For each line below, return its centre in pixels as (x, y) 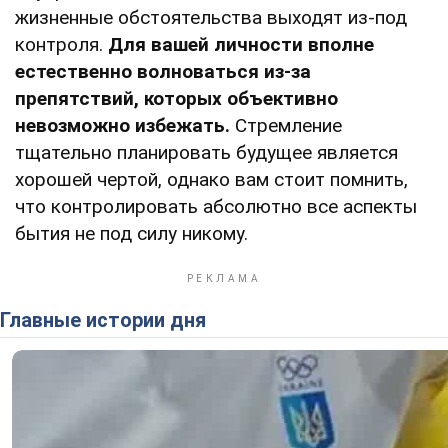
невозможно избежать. (122, 125)
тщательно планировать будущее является (206, 152)
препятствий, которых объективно (176, 98)
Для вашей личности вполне (241, 44)
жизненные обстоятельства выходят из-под (211, 17)
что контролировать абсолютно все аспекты (216, 206)
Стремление (286, 125)
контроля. (61, 44)
